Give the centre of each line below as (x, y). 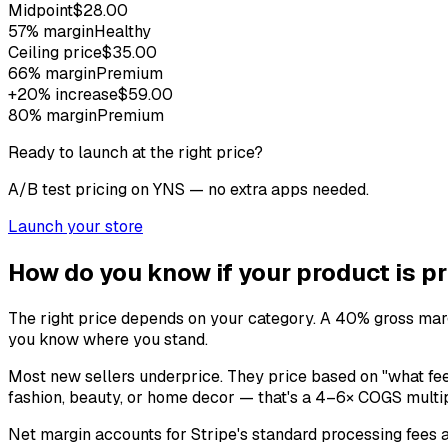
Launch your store (75, 226)
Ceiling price (55, 52)
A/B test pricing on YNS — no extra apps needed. (188, 189)
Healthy (122, 31)
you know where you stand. (108, 339)
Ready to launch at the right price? (135, 152)
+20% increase (63, 94)
